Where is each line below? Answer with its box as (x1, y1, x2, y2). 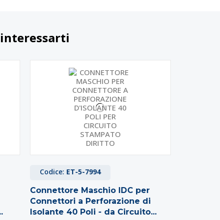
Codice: (39, 167, 66, 177)
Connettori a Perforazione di (29, 196, 151, 206)
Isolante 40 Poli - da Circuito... (29, 207, 157, 217)
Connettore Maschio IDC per (29, 186, 150, 195)
